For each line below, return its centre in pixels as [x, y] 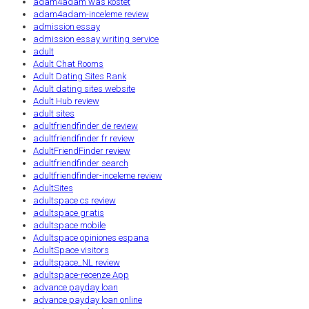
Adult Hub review [66, 101]
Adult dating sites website [84, 88]
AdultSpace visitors [71, 250]
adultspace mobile [69, 225]
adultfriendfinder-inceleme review [98, 175]
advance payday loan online [88, 299]
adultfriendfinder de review [86, 126]
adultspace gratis [69, 212]
